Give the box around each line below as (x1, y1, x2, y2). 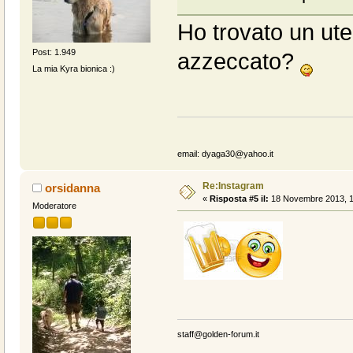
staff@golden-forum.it (176, 329, 259, 340)
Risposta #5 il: (209, 193, 269, 203)
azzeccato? (176, 49, 300, 75)
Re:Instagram (202, 180, 264, 191)
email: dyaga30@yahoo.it (176, 148, 273, 158)
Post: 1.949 (32, 46, 76, 57)
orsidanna (45, 180, 101, 195)
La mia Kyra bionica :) (32, 64, 115, 74)
